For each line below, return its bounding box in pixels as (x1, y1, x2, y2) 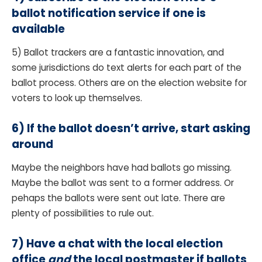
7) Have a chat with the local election (12, 235, 223, 251)
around (12, 136, 53, 152)
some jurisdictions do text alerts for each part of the (12, 61, 242, 74)
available (12, 20, 65, 37)
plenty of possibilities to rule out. (12, 206, 156, 219)
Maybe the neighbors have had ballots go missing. (12, 161, 232, 174)
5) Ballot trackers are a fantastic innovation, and (12, 46, 224, 58)
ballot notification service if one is (12, 5, 206, 21)
